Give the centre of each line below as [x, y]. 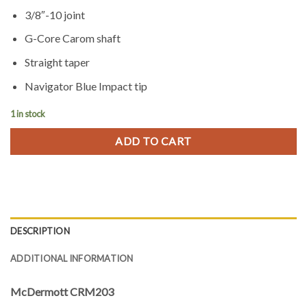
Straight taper [57, 62]
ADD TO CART [153, 142]
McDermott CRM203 [62, 292]
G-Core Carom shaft [72, 38]
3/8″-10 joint [54, 14]
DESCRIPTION [40, 231]
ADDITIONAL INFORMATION [72, 258]
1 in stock [28, 114]
